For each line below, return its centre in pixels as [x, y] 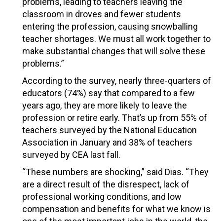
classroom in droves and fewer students [102, 14]
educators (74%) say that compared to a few [109, 93]
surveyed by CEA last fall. [71, 154]
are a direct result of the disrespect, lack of [106, 184]
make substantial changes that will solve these [114, 51]
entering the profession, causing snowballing [110, 26]
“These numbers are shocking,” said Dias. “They [115, 172]
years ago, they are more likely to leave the [105, 105]
